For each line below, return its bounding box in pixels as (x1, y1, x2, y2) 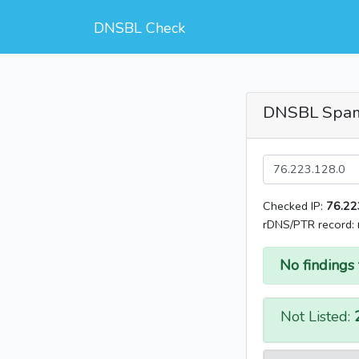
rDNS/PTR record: (263, 216, 357, 233)
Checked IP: (263, 198, 326, 215)
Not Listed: (280, 307, 354, 327)
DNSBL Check (94, 18, 185, 38)
